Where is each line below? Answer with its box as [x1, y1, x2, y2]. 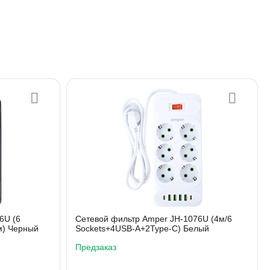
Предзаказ [75, 242, 116, 252]
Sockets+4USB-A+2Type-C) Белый [75, 224, 209, 233]
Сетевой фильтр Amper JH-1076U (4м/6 [75, 214, 232, 224]
